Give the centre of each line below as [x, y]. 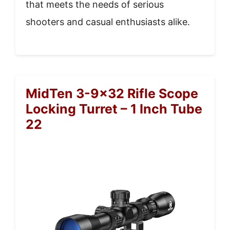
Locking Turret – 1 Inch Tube [114, 109]
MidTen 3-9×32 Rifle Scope [112, 93]
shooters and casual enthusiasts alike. [108, 22]
